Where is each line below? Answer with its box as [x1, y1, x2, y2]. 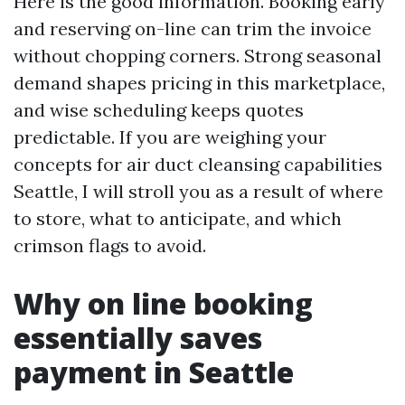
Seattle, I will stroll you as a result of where [14, 180, 383, 202]
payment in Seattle [14, 353, 294, 391]
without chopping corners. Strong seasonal [14, 44, 381, 67]
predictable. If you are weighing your [14, 126, 326, 148]
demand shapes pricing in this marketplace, [14, 71, 385, 94]
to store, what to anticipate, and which [14, 207, 342, 230]
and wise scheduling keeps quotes [14, 99, 304, 121]
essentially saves [14, 318, 262, 357]
